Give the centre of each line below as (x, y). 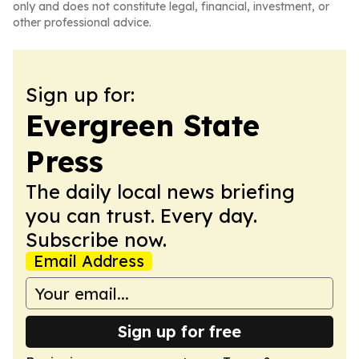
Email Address (89, 261)
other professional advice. (82, 22)
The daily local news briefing (160, 192)
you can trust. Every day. (141, 216)
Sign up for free (179, 331)
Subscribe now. (96, 240)
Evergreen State (143, 125)
